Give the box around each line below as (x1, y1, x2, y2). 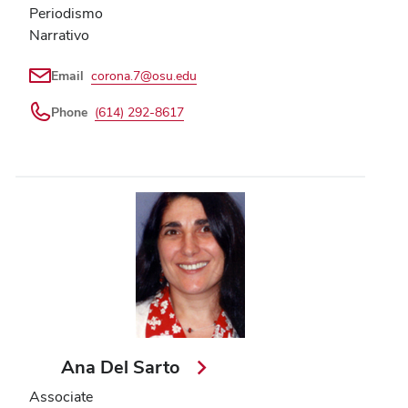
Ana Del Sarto (61, 355, 186, 380)
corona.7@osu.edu (91, 67, 197, 85)
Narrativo (29, 25, 89, 46)
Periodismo (29, 4, 103, 24)
